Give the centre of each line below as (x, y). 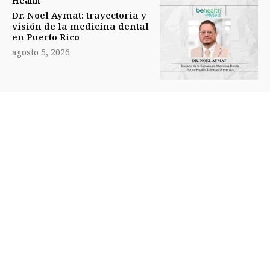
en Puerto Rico (46, 36)
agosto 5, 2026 (41, 52)
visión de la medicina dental (80, 26)
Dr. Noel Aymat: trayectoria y (79, 15)
